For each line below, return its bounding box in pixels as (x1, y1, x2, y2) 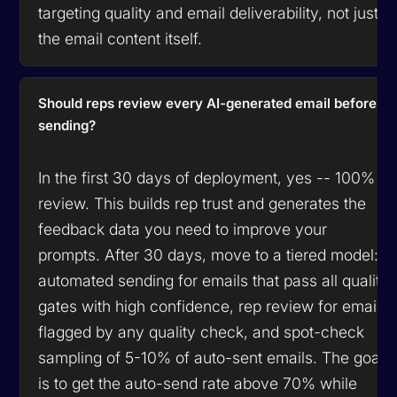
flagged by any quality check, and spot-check (38, 322, 365, 341)
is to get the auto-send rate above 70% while (38, 373, 358, 393)
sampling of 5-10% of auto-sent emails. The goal (38, 347, 385, 367)
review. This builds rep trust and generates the (38, 193, 367, 213)
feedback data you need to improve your (38, 219, 328, 238)
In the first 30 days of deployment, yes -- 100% (38, 167, 376, 187)
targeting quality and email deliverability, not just (38, 3, 379, 22)
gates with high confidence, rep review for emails (38, 296, 389, 315)
